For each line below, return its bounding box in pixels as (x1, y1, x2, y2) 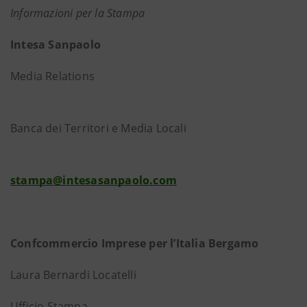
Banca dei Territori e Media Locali (10, 121, 293, 136)
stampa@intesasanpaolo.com (10, 173, 177, 188)
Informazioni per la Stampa (10, 5, 145, 21)
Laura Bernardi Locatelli (10, 267, 160, 282)
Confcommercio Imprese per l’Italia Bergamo (10, 236, 262, 251)
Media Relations (10, 69, 293, 84)
